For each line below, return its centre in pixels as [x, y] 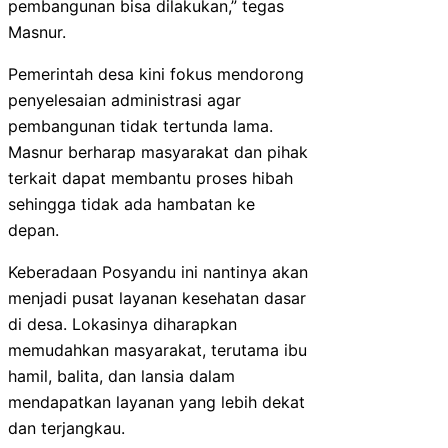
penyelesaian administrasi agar [124, 99]
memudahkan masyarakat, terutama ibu [157, 349]
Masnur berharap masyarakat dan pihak [158, 151]
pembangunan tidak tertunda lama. [140, 125]
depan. [33, 229]
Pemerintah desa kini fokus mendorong [156, 73]
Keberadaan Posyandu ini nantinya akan [158, 271]
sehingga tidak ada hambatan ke [131, 203]
